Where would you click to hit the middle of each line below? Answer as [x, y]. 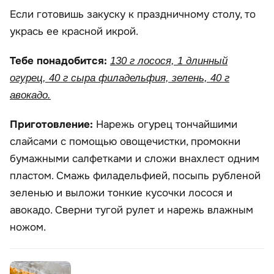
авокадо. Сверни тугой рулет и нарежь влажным [131, 210]
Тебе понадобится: [60, 61]
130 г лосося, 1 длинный [169, 61]
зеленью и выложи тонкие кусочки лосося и [121, 193]
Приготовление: [53, 124]
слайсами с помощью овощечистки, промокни [125, 142]
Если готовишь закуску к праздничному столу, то [133, 14]
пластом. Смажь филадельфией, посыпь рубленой [135, 176]
